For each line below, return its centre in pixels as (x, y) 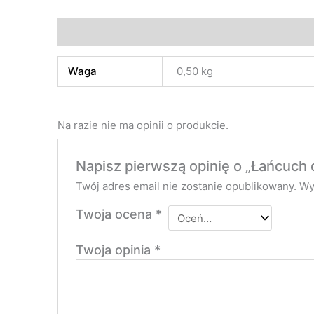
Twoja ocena (116, 214)
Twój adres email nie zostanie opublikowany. (186, 186)
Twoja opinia (115, 250)
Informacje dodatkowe (116, 31)
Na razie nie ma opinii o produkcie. (143, 125)
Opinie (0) (212, 31)
